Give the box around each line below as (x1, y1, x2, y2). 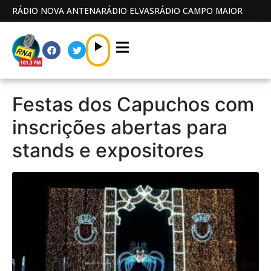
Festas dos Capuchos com (12, 93, 254, 117)
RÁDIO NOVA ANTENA (12, 5, 101, 16)
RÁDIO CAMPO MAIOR (154, 5, 243, 16)
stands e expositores (12, 139, 204, 163)
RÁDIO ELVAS (101, 5, 154, 16)
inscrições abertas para (12, 116, 227, 140)
